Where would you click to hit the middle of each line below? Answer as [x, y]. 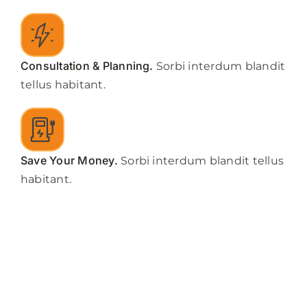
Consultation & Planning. [87, 65]
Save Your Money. [69, 160]
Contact [38, 74]
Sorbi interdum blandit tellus [201, 160]
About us [40, 29]
